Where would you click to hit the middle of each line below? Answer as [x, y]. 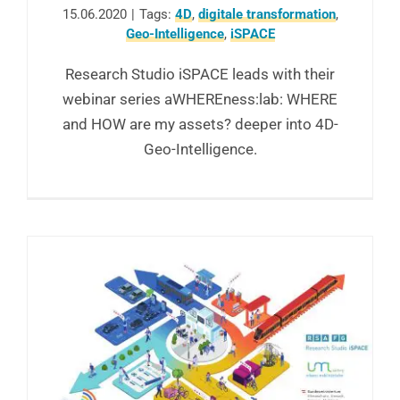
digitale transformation [267, 14]
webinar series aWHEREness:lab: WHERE [200, 99]
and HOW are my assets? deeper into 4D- [200, 124]
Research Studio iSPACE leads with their [200, 74]
